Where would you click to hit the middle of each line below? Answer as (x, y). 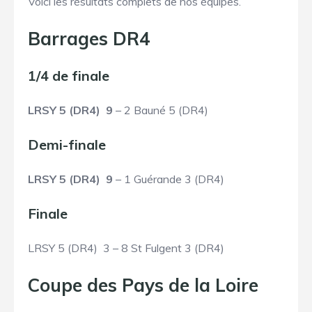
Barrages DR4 (89, 38)
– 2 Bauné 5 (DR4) (161, 110)
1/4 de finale (69, 75)
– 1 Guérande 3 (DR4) (169, 179)
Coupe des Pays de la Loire (143, 285)
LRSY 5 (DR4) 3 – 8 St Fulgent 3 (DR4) (126, 248)
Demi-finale (67, 144)
